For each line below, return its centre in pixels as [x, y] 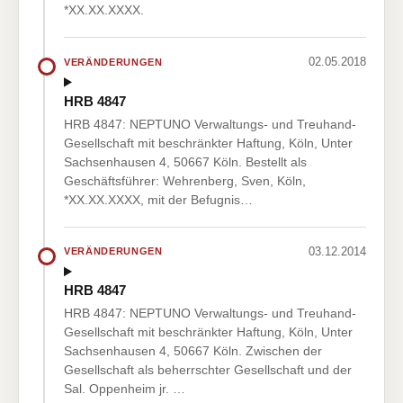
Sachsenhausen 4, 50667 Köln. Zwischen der [193, 351]
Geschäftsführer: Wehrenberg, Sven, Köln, [185, 180]
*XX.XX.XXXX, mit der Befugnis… [158, 199]
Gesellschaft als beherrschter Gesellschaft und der [208, 370]
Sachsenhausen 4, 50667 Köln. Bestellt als [185, 161]
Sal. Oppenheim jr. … [125, 389]
